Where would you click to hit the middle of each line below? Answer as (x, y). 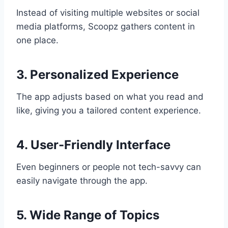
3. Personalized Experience (97, 75)
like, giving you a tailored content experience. (109, 111)
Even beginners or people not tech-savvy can (109, 167)
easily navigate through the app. (82, 181)
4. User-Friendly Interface (93, 145)
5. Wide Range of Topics (88, 215)
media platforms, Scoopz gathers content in (106, 27)
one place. (37, 40)
